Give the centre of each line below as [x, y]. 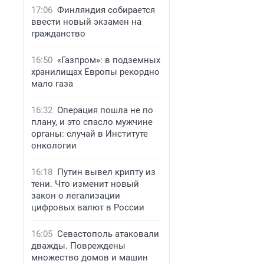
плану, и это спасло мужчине [92, 122]
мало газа [52, 84]
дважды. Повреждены [78, 246]
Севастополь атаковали [108, 234]
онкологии [54, 146]
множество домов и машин [90, 258]
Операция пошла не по [105, 110]
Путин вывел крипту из [106, 172]
